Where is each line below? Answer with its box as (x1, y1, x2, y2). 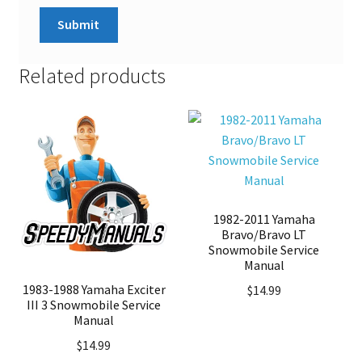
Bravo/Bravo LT (221, 225, 307, 242)
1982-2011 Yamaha (213, 210, 315, 227)
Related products (18, 63, 166, 90)
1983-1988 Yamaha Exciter (22, 280, 166, 297)
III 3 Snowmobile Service (27, 296, 162, 313)
